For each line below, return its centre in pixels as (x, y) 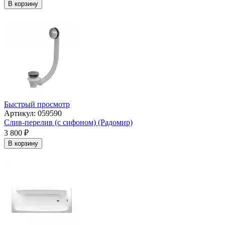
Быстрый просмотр (37, 104)
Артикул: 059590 (33, 114)
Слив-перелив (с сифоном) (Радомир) (68, 123)
